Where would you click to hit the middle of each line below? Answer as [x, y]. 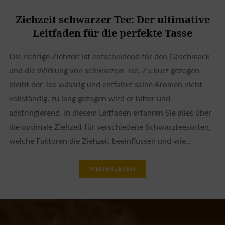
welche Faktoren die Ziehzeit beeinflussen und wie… [100, 141]
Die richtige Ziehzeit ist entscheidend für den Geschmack [109, 57]
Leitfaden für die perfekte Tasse [113, 33]
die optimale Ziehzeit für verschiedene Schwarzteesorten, [110, 127]
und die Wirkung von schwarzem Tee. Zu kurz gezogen [104, 71]
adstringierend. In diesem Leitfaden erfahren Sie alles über [110, 113]
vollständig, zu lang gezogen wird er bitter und [89, 99]
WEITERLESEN [113, 169]
